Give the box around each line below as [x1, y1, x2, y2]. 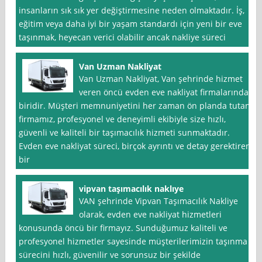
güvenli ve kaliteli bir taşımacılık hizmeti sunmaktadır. [19, 127, 230, 139]
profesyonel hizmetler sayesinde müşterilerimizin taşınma [19, 236, 248, 247]
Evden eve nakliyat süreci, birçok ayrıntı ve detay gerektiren [19, 140, 251, 152]
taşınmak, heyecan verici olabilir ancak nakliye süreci [19, 32, 226, 43]
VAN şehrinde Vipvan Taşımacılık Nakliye [79, 195, 239, 207]
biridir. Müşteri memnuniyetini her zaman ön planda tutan [19, 100, 251, 112]
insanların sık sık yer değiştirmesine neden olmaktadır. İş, [19, 5, 245, 16]
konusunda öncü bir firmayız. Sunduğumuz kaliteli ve [19, 222, 228, 234]
